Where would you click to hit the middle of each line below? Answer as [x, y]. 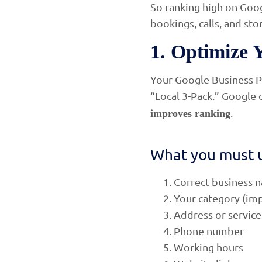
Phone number [209, 230]
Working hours [208, 247]
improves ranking [190, 113]
